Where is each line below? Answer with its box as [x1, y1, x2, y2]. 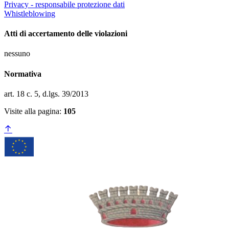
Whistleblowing [4, 9, 55, 18]
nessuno [4, 49, 30, 58]
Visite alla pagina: [4, 106, 63, 116]
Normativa [4, 69, 41, 78]
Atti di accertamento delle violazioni [4, 29, 127, 38]
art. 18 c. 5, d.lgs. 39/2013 [4, 89, 88, 98]
